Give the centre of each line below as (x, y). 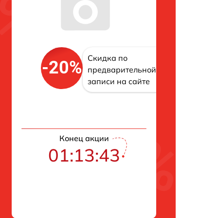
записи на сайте (119, 81)
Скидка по (108, 58)
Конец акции (84, 138)
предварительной (122, 69)
